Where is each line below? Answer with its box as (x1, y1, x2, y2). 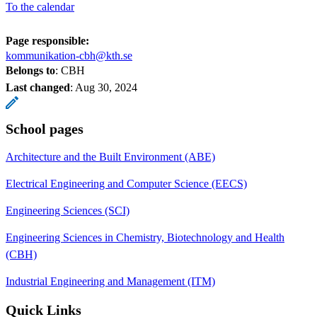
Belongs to (6, 64, 55, 76)
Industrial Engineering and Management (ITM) (6, 275, 215, 287)
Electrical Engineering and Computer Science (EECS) (6, 177, 247, 190)
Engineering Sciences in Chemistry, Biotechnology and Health (6, 231, 284, 243)
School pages (6, 120, 83, 137)
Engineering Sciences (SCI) (6, 204, 129, 217)
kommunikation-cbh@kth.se (6, 49, 132, 62)
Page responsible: (6, 34, 89, 47)
